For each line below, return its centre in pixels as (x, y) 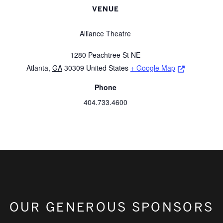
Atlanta (37, 68)
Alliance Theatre (106, 34)
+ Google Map (153, 68)
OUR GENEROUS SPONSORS (111, 207)
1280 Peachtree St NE (106, 55)
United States (107, 68)
